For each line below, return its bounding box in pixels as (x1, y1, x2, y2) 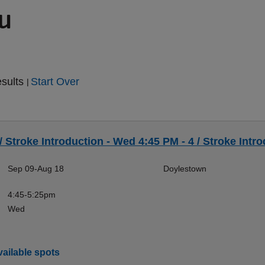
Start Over (30, 76, 79, 88)
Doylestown (163, 164, 206, 173)
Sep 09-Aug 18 (7, 164, 64, 173)
